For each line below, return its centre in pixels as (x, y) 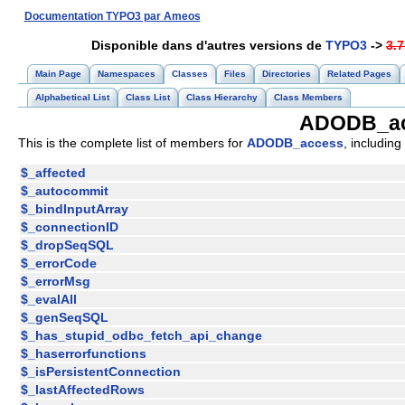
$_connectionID (70, 227)
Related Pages (359, 74)
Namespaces (127, 74)
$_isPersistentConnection (101, 372)
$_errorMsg (56, 282)
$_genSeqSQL (65, 318)
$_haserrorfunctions (84, 354)
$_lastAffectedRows (83, 390)
